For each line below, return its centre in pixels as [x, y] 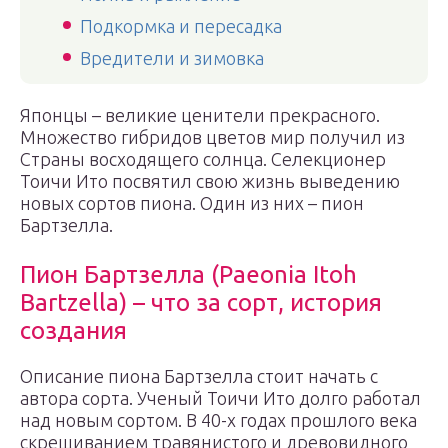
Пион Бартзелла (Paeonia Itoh [188, 274]
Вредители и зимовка [172, 58]
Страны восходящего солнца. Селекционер [203, 159]
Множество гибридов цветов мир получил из [212, 137]
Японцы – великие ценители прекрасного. [200, 115]
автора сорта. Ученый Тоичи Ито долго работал [220, 398]
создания [73, 330]
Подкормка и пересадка [181, 26]
